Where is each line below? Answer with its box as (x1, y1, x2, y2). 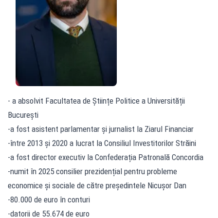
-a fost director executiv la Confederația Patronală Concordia (8, 152, 203, 162)
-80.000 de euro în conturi (8, 194, 90, 204)
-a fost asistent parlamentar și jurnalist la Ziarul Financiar (8, 124, 194, 134)
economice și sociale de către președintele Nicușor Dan (8, 180, 186, 190)
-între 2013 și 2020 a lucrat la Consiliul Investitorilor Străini (8, 138, 196, 148)
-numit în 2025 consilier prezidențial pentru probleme (8, 166, 177, 176)
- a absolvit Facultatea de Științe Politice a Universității (8, 95, 185, 106)
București (8, 109, 38, 120)
